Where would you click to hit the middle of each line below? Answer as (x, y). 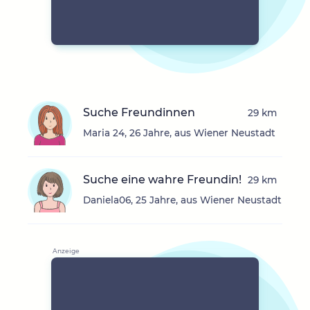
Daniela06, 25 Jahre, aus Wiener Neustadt (182, 200)
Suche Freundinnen (139, 113)
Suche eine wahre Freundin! (162, 180)
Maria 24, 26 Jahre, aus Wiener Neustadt (179, 133)
